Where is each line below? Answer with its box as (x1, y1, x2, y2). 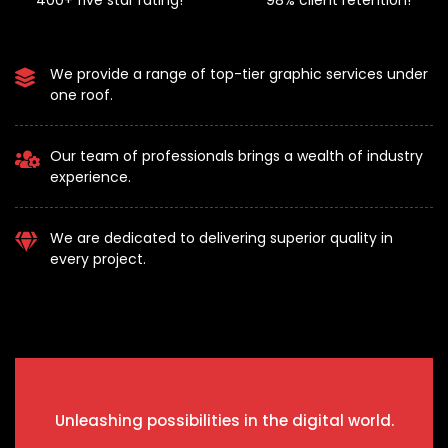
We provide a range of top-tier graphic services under (50, 64, 428, 85)
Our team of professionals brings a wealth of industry (50, 146, 423, 167)
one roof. (50, 85, 113, 106)
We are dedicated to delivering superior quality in (50, 228, 393, 249)
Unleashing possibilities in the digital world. (54, 410, 394, 432)
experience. (50, 167, 131, 188)
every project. (50, 249, 146, 270)
